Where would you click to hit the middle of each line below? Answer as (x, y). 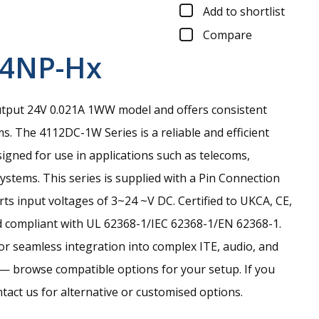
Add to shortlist (244, 11)
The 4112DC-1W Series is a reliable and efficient (142, 133)
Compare (228, 35)
